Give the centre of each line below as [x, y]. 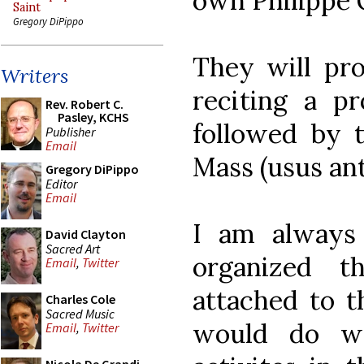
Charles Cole [80, 299]
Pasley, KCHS [93, 117]
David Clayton [86, 234]
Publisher [70, 131]
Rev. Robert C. [84, 104]
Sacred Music [80, 313]
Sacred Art [73, 248]
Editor [61, 183]
